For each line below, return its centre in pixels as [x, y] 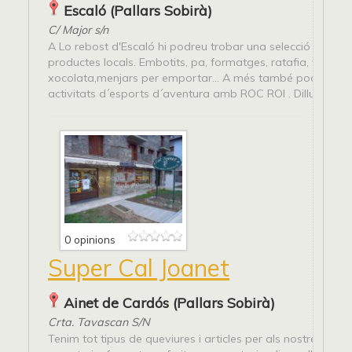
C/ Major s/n [78, 29]
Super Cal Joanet [139, 268]
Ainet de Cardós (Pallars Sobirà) [169, 303]
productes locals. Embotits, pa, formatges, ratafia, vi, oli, [194, 62]
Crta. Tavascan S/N [99, 323]
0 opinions [90, 240]
